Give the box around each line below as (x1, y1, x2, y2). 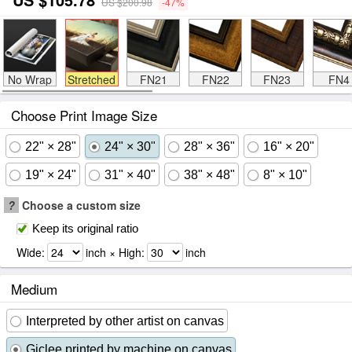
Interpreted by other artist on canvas (26, 314, 224, 328)
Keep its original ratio (32, 222, 138, 235)
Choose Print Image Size (11, 105, 157, 125)
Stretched (68, 71, 115, 87)
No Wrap (7, 71, 52, 87)
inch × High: (86, 244, 145, 260)
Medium (11, 279, 57, 299)
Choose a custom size (19, 197, 141, 213)
